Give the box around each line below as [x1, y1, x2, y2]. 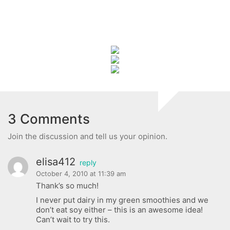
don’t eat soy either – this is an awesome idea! [36, 205, 203, 215]
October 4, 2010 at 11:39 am [36, 169, 126, 178]
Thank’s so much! [36, 180, 99, 190]
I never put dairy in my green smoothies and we [36, 195, 208, 205]
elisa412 [36, 155, 75, 168]
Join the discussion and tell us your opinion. [8, 131, 167, 141]
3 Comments [8, 111, 90, 127]
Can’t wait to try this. [36, 215, 110, 225]
